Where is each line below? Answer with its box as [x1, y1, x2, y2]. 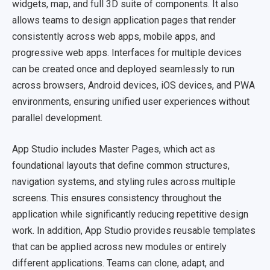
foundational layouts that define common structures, [12, 160, 230, 171]
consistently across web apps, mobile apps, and [12, 30, 215, 42]
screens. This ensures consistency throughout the [12, 192, 222, 204]
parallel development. [12, 111, 102, 124]
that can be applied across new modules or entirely [12, 241, 227, 253]
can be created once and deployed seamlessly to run [12, 63, 234, 75]
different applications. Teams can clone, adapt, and [12, 257, 224, 269]
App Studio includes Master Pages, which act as [12, 143, 215, 155]
